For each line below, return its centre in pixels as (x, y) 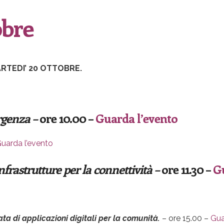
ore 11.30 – (187, 169)
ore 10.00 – (67, 118)
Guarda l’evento (136, 118)
